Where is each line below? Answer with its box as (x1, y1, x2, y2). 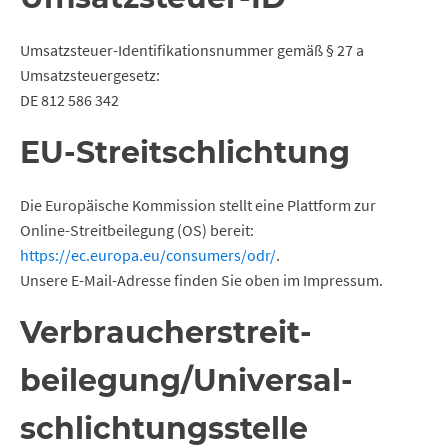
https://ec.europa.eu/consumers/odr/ (20, 245, 276, 265)
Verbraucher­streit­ (20, 314, 312, 351)
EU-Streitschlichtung (20, 134, 350, 171)
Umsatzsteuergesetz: (20, 65, 160, 85)
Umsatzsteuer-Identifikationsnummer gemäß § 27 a (20, 40, 364, 60)
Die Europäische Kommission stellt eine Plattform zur (20, 195, 376, 215)
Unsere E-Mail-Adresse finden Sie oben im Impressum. (20, 270, 383, 290)
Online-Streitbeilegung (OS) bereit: (20, 220, 254, 240)
